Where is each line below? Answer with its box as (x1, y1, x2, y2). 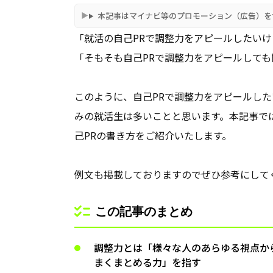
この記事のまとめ (95, 204, 193, 219)
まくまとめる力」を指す (94, 255, 201, 269)
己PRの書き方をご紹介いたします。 (74, 128, 232, 143)
